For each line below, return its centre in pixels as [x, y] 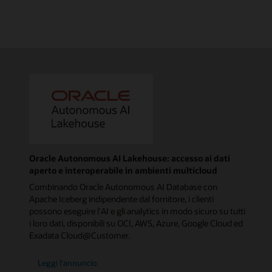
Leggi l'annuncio [68, 263]
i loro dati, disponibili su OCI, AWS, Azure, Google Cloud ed [136, 223]
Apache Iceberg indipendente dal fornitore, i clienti [121, 199]
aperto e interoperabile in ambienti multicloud [123, 171]
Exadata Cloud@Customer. [80, 236]
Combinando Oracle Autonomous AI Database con [123, 187]
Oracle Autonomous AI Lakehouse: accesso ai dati [130, 158]
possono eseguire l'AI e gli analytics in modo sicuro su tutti [137, 211]
